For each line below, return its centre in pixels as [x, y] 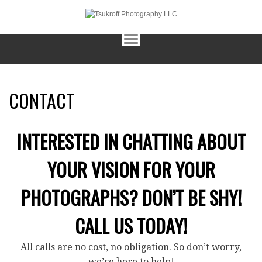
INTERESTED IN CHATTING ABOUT [131, 141]
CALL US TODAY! [131, 225]
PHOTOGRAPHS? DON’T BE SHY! [131, 197]
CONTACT [42, 100]
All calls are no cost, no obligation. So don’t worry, [131, 247]
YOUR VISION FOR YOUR [131, 169]
